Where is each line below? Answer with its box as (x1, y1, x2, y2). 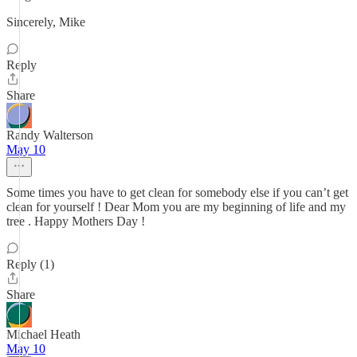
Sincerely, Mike (6, 15, 85, 29)
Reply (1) (6, 257, 54, 271)
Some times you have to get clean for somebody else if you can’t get (6, 186, 348, 199)
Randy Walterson (6, 128, 93, 142)
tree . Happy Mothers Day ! (6, 214, 145, 228)
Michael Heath (6, 328, 80, 341)
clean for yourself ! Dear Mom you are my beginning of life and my (6, 200, 346, 214)
